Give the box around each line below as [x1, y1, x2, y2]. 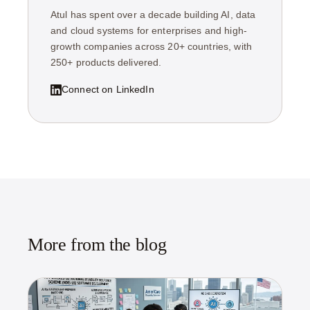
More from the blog [28, 234, 167, 255]
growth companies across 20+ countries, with [51, 41, 253, 53]
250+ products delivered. [51, 57, 162, 69]
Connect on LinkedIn [62, 84, 154, 95]
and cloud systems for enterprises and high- [51, 25, 248, 37]
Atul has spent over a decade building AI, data [51, 9, 256, 21]
